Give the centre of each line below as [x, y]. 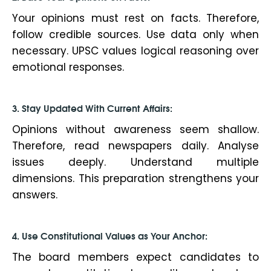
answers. [35, 195]
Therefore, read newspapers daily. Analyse [135, 146]
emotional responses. [68, 67]
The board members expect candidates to [135, 257]
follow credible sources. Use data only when [135, 35]
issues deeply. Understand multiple [135, 162]
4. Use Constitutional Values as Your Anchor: [110, 236]
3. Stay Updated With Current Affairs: [92, 108]
